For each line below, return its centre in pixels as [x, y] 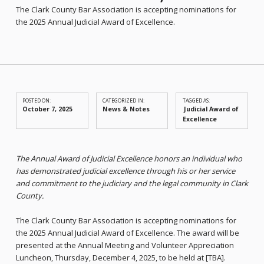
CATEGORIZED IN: [124, 101]
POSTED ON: [37, 101]
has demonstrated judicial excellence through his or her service [125, 171]
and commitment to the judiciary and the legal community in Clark [132, 184]
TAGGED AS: [196, 101]
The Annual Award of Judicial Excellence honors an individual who [129, 159]
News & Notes [126, 109]
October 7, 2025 [48, 109]
